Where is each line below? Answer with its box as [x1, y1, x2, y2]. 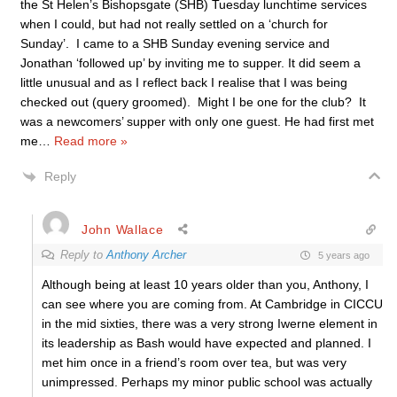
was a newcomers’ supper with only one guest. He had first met [20, 114, 374, 128]
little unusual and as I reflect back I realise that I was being [20, 75, 347, 90]
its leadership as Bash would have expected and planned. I [42, 336, 371, 350]
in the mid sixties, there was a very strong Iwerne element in [42, 316, 378, 331]
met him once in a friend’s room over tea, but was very [42, 355, 346, 370]
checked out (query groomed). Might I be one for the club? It [20, 95, 366, 109]
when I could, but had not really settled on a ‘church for [20, 17, 328, 31]
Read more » [54, 134, 128, 148]
